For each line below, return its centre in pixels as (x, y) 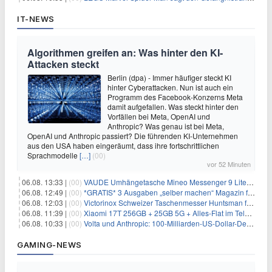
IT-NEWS (36, 19)
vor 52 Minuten (229, 164)
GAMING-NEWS (49, 245)
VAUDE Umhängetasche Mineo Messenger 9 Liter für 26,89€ (165, 182)
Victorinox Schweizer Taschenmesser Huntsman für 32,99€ (165, 202)
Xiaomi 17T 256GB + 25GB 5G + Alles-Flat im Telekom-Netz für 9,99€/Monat (164, 213)
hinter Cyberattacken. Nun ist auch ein (170, 87)
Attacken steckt (63, 64)
